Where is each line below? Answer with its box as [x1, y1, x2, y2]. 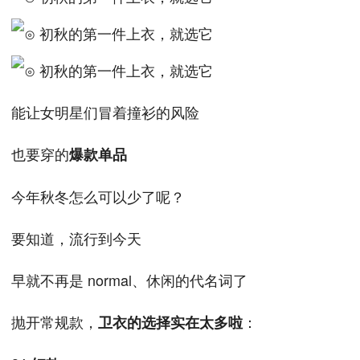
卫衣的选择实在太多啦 [98, 312, 243, 333]
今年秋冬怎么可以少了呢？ [11, 186, 186, 207]
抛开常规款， [11, 311, 99, 332]
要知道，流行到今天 [11, 227, 142, 248]
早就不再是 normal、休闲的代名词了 [11, 269, 248, 290]
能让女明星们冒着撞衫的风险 [11, 101, 200, 122]
